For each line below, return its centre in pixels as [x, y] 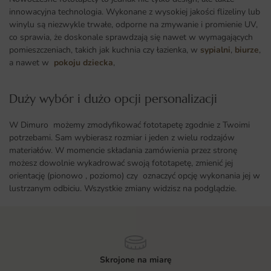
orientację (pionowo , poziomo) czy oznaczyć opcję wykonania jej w [135, 176]
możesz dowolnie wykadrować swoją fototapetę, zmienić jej [121, 163]
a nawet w [31, 63]
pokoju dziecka [83, 63]
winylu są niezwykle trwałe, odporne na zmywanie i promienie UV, [133, 25]
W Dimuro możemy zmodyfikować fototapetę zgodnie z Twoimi [129, 125]
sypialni [215, 50]
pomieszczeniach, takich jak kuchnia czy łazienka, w [105, 50]
